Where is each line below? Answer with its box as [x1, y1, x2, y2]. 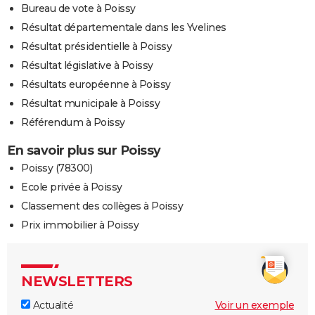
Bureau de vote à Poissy [21, 1, 136, 15]
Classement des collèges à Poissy [21, 199, 183, 212]
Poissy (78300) [21, 161, 92, 174]
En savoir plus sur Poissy [7, 142, 161, 158]
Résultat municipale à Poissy [21, 96, 160, 110]
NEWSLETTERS [21, 272, 133, 290]
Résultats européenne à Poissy [21, 77, 171, 91]
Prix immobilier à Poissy [21, 218, 139, 231]
